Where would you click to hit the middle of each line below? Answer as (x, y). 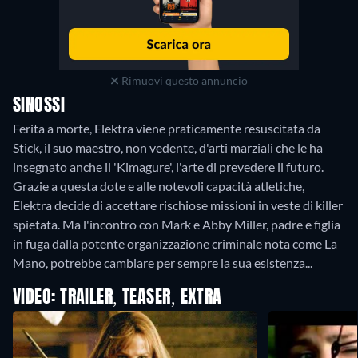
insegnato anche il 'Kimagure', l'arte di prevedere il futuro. (168, 167)
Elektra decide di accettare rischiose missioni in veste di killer (178, 205)
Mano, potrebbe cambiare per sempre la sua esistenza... (163, 263)
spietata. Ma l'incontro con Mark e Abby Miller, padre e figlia (177, 225)
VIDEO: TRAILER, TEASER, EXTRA (117, 298)
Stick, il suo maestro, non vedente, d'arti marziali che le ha (168, 148)
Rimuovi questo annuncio (183, 81)
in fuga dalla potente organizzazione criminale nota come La (175, 244)
